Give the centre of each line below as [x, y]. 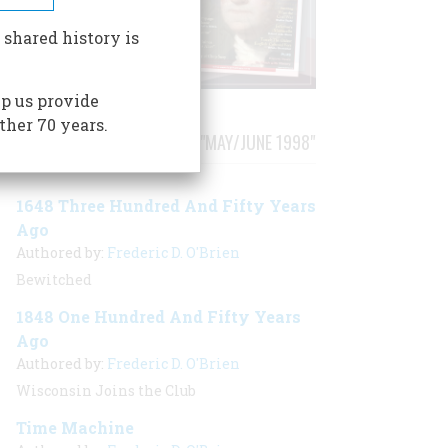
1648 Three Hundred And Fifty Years [166, 205]
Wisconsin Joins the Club [106, 390]
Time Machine [75, 427]
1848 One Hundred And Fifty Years [158, 316]
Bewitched [54, 279]
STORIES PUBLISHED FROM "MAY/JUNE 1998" [166, 142]
